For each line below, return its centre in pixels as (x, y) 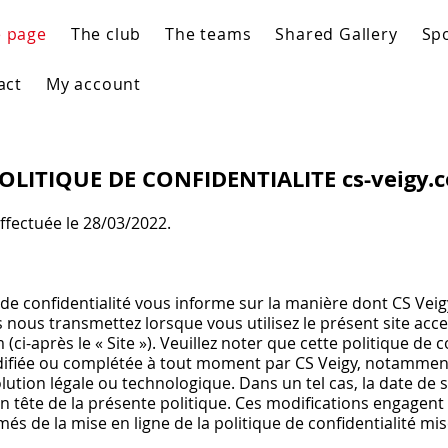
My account (94, 84)
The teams (208, 34)
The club (106, 34)
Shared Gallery (336, 34)
